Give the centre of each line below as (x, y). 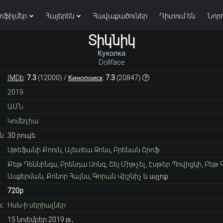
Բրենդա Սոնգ (83, 164)
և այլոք (155, 176)
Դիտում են (177, 16)
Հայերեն (60, 16)
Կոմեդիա (23, 121)
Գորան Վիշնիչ (117, 176)
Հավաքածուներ (120, 16)
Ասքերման (25, 176)
